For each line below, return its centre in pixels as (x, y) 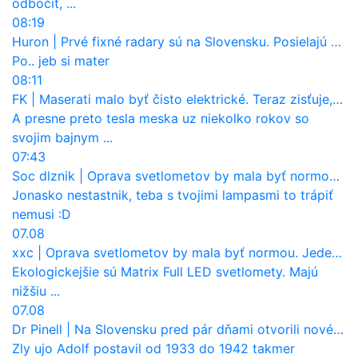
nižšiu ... (36, 290)
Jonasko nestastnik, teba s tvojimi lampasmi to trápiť (173, 195)
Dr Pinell (37, 329)
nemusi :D (42, 214)
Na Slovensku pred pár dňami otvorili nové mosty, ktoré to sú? (204, 329)
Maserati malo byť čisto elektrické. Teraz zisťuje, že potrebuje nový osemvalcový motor (186, 99)
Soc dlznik (44, 175)
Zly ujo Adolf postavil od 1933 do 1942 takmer (153, 348)
